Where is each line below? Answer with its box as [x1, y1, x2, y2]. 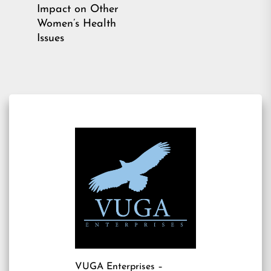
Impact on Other [37, 4, 119, 15]
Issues [37, 33, 64, 44]
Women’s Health [37, 18, 116, 30]
